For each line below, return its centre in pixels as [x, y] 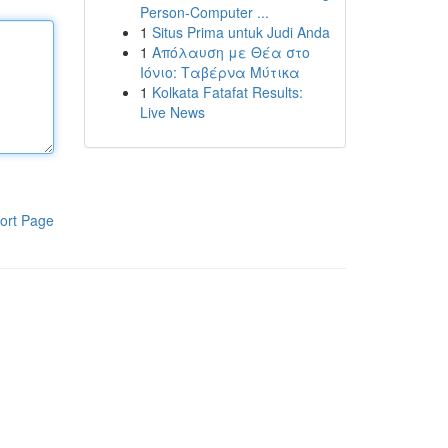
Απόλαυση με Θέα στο [230, 52]
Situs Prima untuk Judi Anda [240, 32]
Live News [172, 112]
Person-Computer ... [204, 12]
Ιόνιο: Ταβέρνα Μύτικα [219, 72]
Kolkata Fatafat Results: [227, 92]
